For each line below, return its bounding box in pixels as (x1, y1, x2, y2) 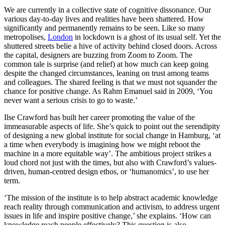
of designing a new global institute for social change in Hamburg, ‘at (4, 131, 220, 140)
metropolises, (4, 33, 48, 42)
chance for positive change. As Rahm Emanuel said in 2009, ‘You (4, 87, 212, 96)
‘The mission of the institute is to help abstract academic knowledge (4, 193, 217, 202)
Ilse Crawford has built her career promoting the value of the (4, 113, 195, 122)
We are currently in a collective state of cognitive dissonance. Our (4, 6, 211, 15)
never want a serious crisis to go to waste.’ (4, 96, 138, 105)
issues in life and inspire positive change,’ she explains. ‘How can (4, 211, 211, 220)
